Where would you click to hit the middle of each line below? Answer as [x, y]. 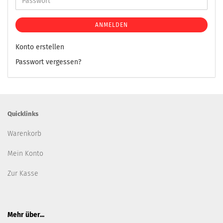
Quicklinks [23, 114]
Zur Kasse [23, 173]
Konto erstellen [40, 47]
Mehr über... [26, 215]
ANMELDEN [111, 25]
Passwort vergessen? [48, 62]
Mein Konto [25, 154]
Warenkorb [24, 134]
